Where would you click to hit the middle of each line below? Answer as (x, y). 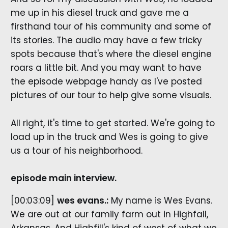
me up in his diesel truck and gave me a (99, 13)
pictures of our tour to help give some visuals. (111, 95)
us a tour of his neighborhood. (76, 150)
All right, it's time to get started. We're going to (112, 123)
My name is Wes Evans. (160, 200)
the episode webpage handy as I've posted (106, 82)
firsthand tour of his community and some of (111, 27)
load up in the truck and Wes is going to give (109, 137)
